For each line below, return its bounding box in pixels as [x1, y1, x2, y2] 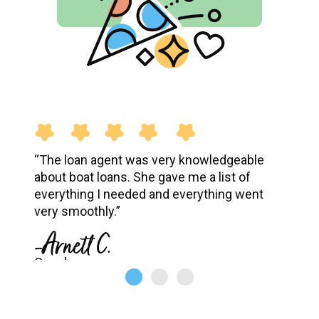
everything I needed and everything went [34, 187, 263, 202]
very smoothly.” [34, 204, 120, 219]
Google [34, 255, 74, 271]
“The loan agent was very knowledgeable [34, 152, 264, 168]
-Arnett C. [34, 229, 114, 263]
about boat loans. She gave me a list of [34, 169, 251, 185]
